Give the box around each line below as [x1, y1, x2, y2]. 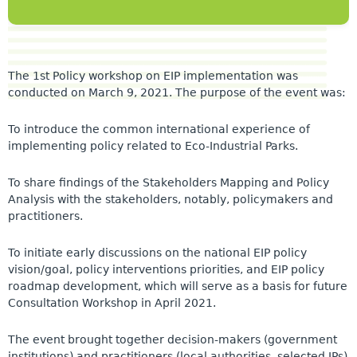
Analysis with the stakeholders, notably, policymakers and [8, 193, 333, 206]
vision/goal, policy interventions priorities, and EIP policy [8, 263, 324, 277]
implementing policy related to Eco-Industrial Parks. [8, 139, 298, 153]
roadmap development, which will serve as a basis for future [8, 280, 347, 293]
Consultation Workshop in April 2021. [8, 296, 216, 310]
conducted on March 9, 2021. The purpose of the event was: [8, 86, 346, 100]
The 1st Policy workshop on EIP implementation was [8, 69, 298, 83]
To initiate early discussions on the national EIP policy [8, 246, 307, 260]
